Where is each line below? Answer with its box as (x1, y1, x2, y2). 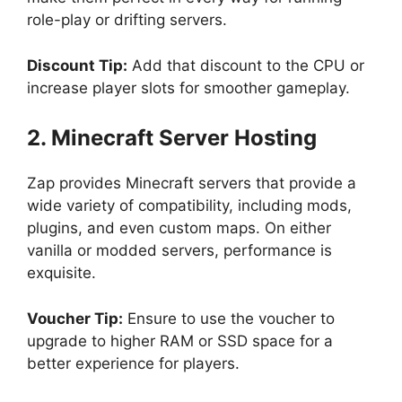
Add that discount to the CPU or (127, 56, 364, 74)
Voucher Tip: (27, 309, 123, 328)
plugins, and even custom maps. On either (27, 219, 331, 237)
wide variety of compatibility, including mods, (27, 197, 352, 214)
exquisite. (27, 264, 96, 282)
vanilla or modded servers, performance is (27, 241, 332, 259)
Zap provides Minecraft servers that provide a (27, 174, 356, 192)
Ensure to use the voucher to (123, 309, 335, 328)
